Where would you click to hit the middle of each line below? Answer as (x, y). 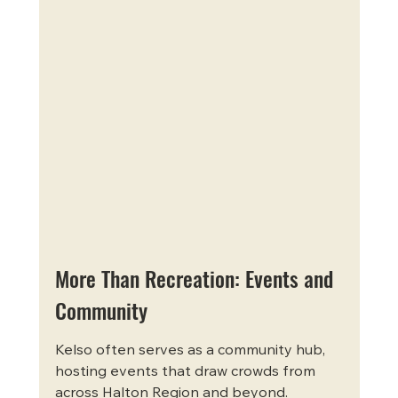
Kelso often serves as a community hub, (191, 351)
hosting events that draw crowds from (187, 373)
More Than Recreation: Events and (196, 279)
